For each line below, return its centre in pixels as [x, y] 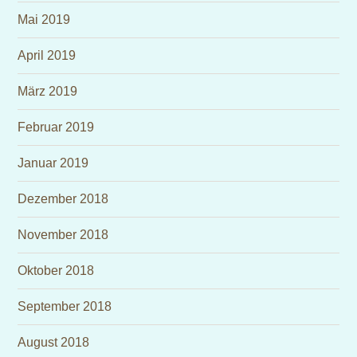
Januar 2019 [53, 163]
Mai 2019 [44, 20]
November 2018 [63, 235]
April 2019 [47, 55]
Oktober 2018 [56, 271]
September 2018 [65, 306]
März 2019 [48, 91]
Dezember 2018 [63, 199]
